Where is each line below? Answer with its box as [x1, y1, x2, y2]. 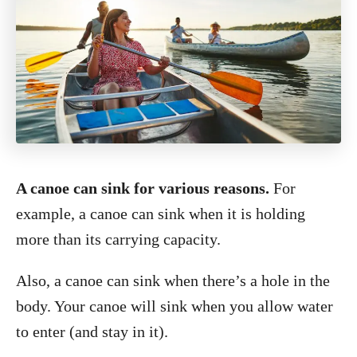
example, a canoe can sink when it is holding [16, 205, 305, 222]
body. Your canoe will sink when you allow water [16, 297, 333, 315]
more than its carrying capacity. [16, 230, 221, 248]
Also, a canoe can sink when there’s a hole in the [16, 272, 330, 289]
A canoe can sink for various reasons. [16, 179, 269, 197]
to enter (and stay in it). [16, 323, 168, 340]
